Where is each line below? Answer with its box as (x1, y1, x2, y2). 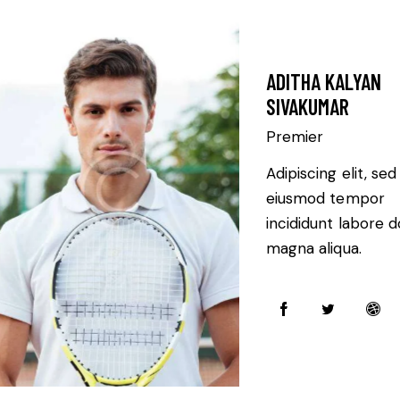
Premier (265, 127, 323, 147)
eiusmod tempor (265, 188, 385, 209)
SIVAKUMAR (265, 94, 349, 121)
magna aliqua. (265, 238, 362, 259)
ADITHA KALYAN (265, 69, 381, 96)
